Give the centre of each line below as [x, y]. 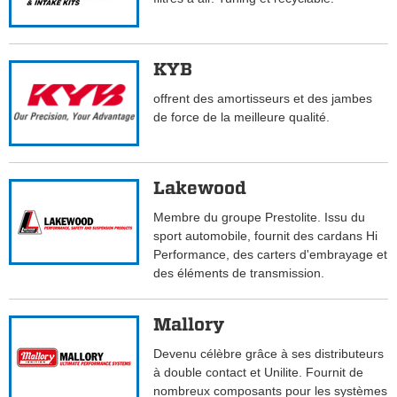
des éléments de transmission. [239, 273]
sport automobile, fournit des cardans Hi [266, 236]
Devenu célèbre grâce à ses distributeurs [269, 354]
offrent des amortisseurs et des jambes [263, 99]
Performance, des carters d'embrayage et [271, 255]
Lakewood [200, 188]
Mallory [189, 325]
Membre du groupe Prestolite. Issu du [260, 218]
